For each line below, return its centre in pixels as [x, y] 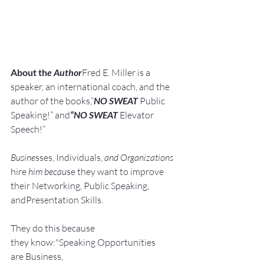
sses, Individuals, [70, 158]
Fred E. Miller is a [117, 73]
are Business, [38, 257]
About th [29, 72]
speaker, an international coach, [74, 87]
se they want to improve [116, 172]
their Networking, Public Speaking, [81, 186]
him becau [47, 172]
